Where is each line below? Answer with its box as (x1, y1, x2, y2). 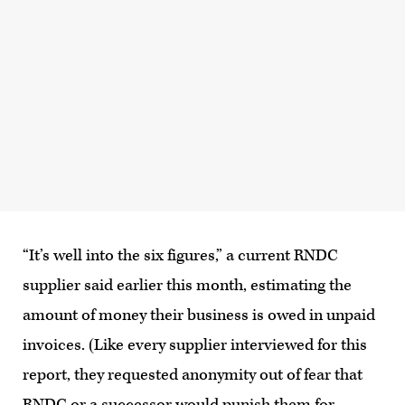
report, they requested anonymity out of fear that (23, 363, 363, 385)
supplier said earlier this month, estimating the (23, 274, 352, 296)
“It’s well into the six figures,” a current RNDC (23, 244, 338, 266)
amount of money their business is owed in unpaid (23, 304, 375, 325)
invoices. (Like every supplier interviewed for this (23, 334, 367, 355)
